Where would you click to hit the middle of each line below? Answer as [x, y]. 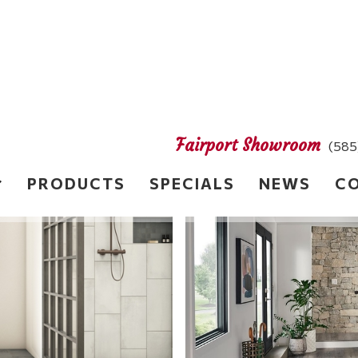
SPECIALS [192, 183]
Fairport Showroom [248, 145]
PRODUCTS [76, 183]
